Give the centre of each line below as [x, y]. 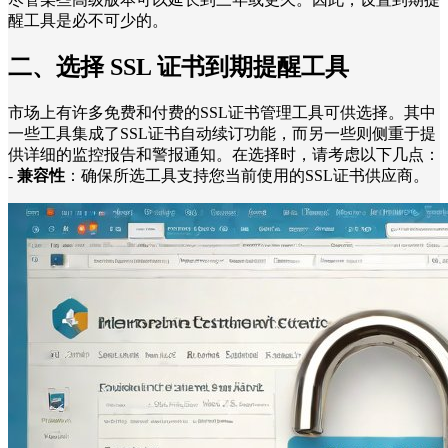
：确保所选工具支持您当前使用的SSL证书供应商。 [247, 176]
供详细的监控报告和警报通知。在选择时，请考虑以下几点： [224, 155]
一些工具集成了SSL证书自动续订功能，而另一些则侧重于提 [222, 134]
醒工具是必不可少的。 [88, 20]
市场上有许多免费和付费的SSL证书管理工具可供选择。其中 [222, 113]
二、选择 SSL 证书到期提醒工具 [178, 67]
